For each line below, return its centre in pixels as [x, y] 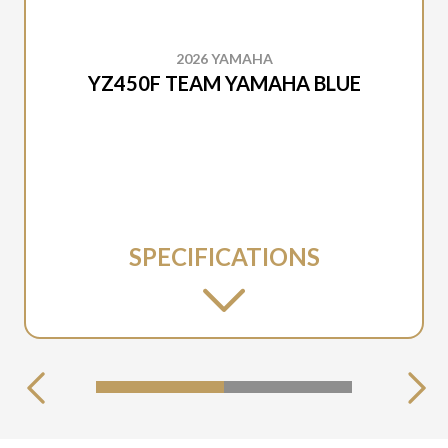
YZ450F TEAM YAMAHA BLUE [224, 83]
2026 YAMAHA [224, 58]
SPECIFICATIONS [224, 256]
